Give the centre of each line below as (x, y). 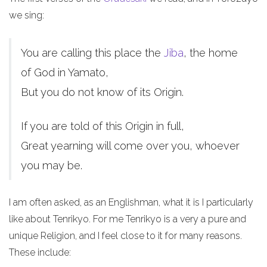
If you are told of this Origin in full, (103, 126)
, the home (211, 53)
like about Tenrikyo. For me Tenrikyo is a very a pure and (128, 219)
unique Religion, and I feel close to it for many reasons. (125, 236)
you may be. (52, 165)
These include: (40, 252)
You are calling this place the (92, 53)
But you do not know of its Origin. (102, 92)
